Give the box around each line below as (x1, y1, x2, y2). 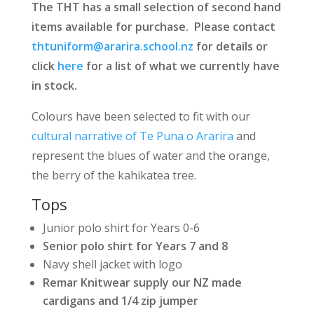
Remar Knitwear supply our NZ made (42, 275, 242, 290)
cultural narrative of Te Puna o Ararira (31, 128, 233, 144)
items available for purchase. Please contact (31, 19, 275, 34)
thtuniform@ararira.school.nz (31, 39, 193, 54)
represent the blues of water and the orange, (31, 148, 270, 163)
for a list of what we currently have (83, 58, 280, 74)
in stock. (31, 78, 77, 93)
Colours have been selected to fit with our (31, 109, 250, 124)
